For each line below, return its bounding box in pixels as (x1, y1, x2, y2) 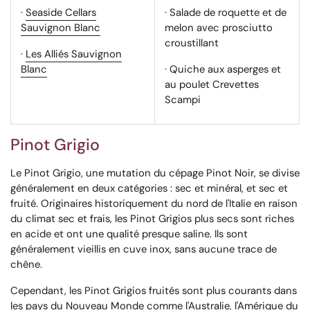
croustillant (165, 36, 219, 51)
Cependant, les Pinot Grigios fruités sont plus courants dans (10, 284, 297, 298)
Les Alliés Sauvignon (26, 47, 122, 62)
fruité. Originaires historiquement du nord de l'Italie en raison (10, 197, 298, 211)
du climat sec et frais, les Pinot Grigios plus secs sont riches (10, 212, 294, 226)
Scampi (165, 93, 201, 107)
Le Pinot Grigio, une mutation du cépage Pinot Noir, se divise (10, 166, 300, 181)
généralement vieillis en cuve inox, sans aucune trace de (10, 242, 277, 257)
